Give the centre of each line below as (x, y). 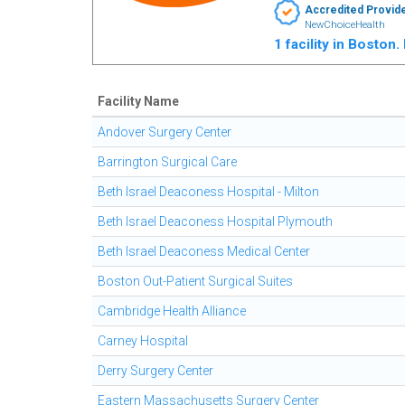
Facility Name (138, 101)
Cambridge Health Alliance (172, 311)
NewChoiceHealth (344, 25)
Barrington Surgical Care (167, 162)
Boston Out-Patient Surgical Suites (195, 281)
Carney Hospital (143, 341)
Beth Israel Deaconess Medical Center (204, 251)
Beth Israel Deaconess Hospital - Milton (208, 192)
